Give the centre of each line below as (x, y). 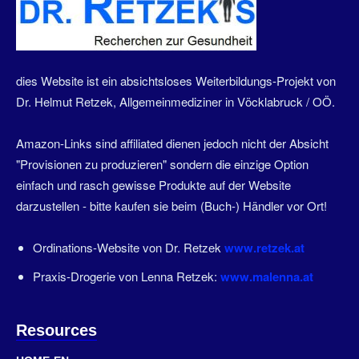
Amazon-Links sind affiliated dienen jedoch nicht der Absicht (172, 143)
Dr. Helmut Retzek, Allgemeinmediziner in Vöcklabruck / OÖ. (177, 101)
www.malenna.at (267, 276)
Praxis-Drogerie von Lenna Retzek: (127, 276)
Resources (56, 330)
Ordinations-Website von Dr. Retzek (129, 247)
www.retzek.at (264, 247)
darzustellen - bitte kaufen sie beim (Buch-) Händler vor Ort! (171, 205)
